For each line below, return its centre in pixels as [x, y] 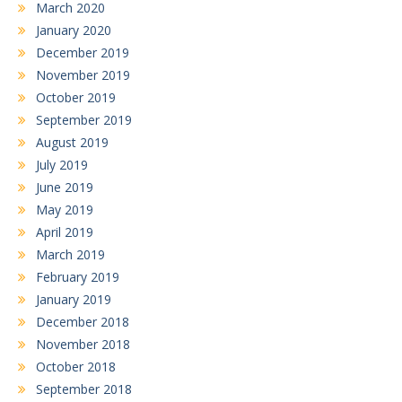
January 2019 [74, 299]
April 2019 [65, 232]
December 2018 [83, 321]
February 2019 [78, 276]
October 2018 [76, 366]
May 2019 [65, 209]
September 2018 [84, 389]
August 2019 [72, 142]
